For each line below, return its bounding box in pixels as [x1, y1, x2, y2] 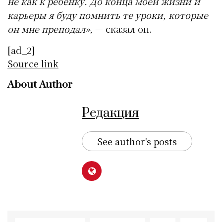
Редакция [82, 105, 139, 121]
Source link [7, 57, 58, 70]
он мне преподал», [7, 22, 93, 35]
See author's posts [97, 135, 177, 148]
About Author [7, 78, 72, 91]
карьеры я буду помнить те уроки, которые [7, 8, 209, 21]
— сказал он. [93, 22, 152, 35]
